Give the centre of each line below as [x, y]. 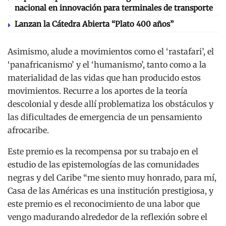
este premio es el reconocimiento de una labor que [104, 204]
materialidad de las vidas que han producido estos [104, 77]
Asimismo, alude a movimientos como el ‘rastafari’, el [111, 51]
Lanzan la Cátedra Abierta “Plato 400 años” [94, 24]
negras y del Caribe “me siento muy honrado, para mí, [112, 177]
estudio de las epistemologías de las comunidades [103, 164]
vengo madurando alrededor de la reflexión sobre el [107, 217]
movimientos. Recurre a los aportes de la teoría [98, 91]
